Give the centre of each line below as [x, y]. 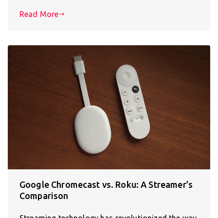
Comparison [44, 196]
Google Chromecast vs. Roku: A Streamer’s [106, 185]
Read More [39, 14]
